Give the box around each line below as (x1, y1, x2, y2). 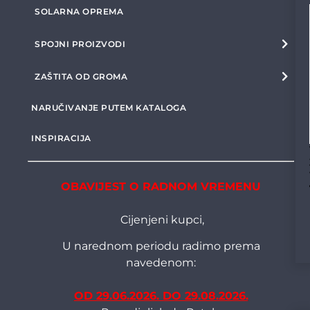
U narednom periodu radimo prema (62, 239, 260, 253)
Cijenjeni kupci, (118, 213, 204, 226)
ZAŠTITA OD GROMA (35, 71, 127, 82)
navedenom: (126, 256, 196, 270)
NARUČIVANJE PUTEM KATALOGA (31, 102, 186, 113)
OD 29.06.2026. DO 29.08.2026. (73, 289, 248, 303)
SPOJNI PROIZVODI (35, 39, 125, 49)
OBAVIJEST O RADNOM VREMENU (61, 180, 261, 193)
